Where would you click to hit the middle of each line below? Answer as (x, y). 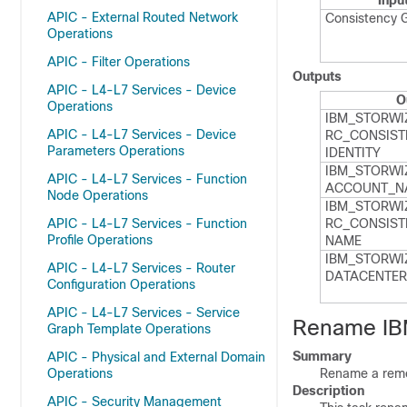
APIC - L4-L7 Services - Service (144, 313)
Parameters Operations (116, 151)
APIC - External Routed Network (143, 17)
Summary (322, 356)
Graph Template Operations (129, 329)
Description (328, 391)
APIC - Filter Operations (119, 62)
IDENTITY (353, 153)
